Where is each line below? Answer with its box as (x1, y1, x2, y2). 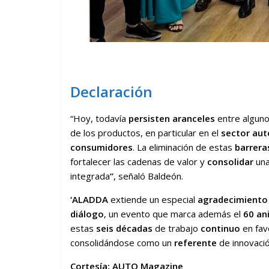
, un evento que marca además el (104, 207, 243, 220)
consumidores (70, 141, 133, 153)
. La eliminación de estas (133, 141, 235, 153)
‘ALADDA (70, 193, 108, 205)
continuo (201, 222, 240, 234)
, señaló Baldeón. (113, 169, 183, 182)
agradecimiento (198, 193, 268, 205)
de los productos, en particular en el (70, 126, 221, 139)
